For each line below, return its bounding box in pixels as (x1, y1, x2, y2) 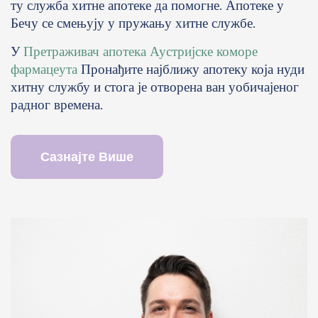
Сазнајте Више (40, 150, 133, 165)
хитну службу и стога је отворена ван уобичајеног (11, 79, 299, 96)
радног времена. (11, 97, 103, 114)
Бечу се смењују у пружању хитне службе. (11, 15, 256, 32)
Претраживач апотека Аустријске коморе (23, 43, 258, 60)
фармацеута (11, 61, 77, 78)
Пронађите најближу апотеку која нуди (81, 61, 305, 78)
